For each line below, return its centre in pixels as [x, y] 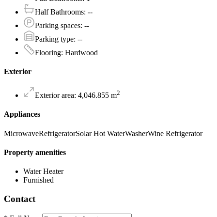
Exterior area [54, 95]
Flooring [48, 52]
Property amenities [35, 153]
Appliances [22, 114]
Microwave [21, 133]
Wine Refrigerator [175, 133]
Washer [136, 133]
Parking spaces [58, 25]
